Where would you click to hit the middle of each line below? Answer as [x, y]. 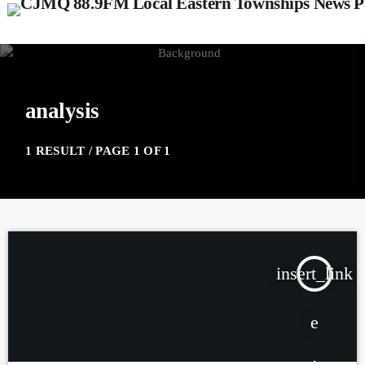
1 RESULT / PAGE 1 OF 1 [98, 151]
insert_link [314, 273]
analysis [62, 111]
